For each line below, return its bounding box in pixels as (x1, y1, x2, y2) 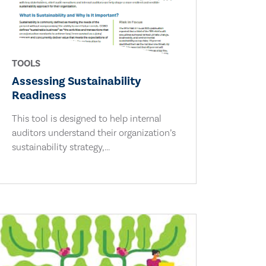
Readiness (12, 87, 67, 103)
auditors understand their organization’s (12, 126, 176, 139)
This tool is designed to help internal (12, 112, 162, 125)
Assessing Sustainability (12, 73, 142, 89)
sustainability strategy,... (12, 141, 110, 153)
